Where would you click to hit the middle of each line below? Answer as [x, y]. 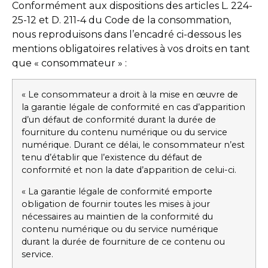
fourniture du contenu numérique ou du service [124, 133]
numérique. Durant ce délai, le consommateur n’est [133, 145]
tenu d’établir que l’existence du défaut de [112, 158]
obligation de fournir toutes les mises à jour [116, 204]
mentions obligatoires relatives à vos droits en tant [131, 49]
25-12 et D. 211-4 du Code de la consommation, [121, 20]
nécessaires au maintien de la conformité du [117, 216]
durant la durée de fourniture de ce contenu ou [123, 241]
